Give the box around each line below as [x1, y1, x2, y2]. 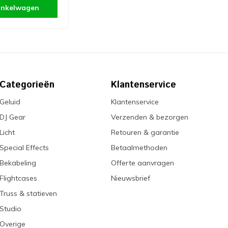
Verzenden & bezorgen [111, 112, 188, 122]
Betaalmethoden [111, 143, 167, 152]
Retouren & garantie [111, 128, 179, 137]
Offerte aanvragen [111, 158, 174, 167]
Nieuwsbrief [111, 174, 150, 183]
